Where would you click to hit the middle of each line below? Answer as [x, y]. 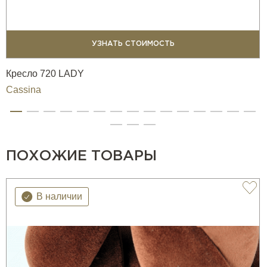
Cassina [24, 90]
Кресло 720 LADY [45, 74]
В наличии [59, 196]
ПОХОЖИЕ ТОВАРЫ [81, 156]
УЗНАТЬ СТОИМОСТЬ [133, 44]
